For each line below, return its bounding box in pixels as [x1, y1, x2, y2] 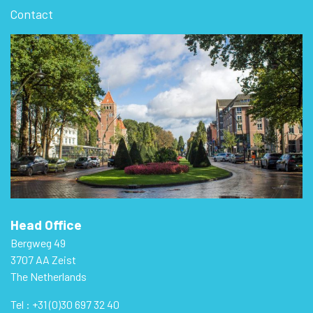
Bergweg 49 [10, 236, 66, 250]
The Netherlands [10, 270, 87, 284]
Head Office [10, 217, 82, 233]
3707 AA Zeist [10, 253, 76, 267]
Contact [10, 6, 53, 22]
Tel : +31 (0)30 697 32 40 [10, 298, 119, 312]
